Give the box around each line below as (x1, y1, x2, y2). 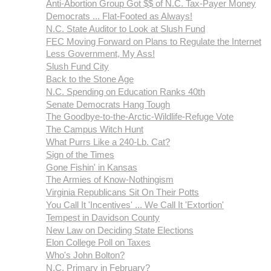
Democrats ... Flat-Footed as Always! (46, 11, 192, 22)
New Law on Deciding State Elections (46, 224, 194, 235)
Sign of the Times (46, 149, 114, 160)
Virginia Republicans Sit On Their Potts (46, 187, 199, 198)
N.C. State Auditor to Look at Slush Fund (46, 23, 205, 34)
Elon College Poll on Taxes (46, 237, 151, 248)
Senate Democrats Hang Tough (46, 99, 170, 109)
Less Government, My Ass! (46, 48, 155, 59)
